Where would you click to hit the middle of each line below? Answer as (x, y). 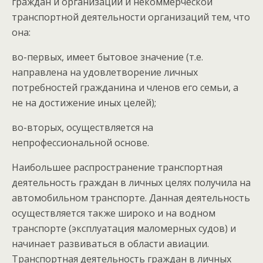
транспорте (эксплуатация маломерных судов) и (124, 228)
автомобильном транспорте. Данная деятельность (131, 198)
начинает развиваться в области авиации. (110, 244)
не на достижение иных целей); (84, 103)
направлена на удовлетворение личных (105, 72)
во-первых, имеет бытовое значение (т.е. (107, 57)
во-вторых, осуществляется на (82, 127)
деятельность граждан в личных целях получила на (131, 183)
